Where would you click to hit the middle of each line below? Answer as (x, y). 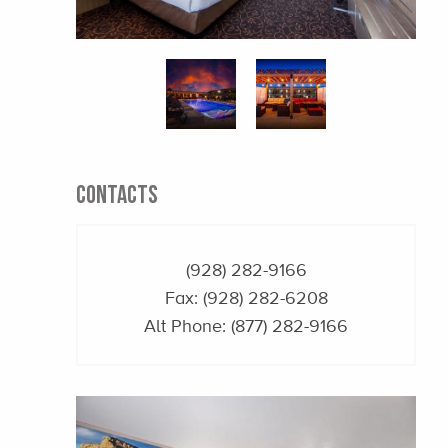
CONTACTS (117, 193)
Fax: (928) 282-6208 (246, 297)
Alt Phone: (187, 325)
